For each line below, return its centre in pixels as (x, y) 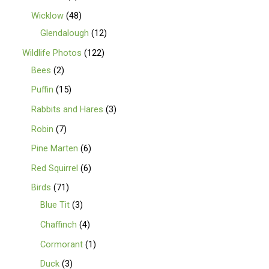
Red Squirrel (55, 168)
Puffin (43, 90)
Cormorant (62, 244)
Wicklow (48, 15)
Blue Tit (55, 205)
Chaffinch (59, 225)
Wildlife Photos (52, 53)
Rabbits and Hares (68, 109)
